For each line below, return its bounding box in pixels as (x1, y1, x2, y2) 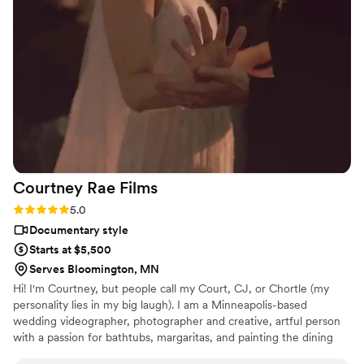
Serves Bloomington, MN (29, 262, 159, 276)
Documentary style (29, 223, 128, 237)
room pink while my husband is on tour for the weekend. (13, 347, 301, 361)
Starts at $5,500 (29, 243, 111, 257)
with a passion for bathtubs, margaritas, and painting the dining (13, 331, 333, 344)
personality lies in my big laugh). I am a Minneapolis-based (13, 298, 307, 312)
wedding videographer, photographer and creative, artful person (13, 314, 340, 328)
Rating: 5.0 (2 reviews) (13, 202, 127, 216)
